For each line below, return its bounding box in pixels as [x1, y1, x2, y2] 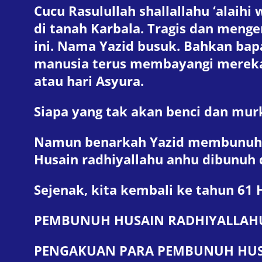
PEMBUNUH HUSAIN [34, 211, 168, 229]
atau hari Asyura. [34, 71, 144, 89]
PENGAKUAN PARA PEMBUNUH [34, 241, 234, 259]
